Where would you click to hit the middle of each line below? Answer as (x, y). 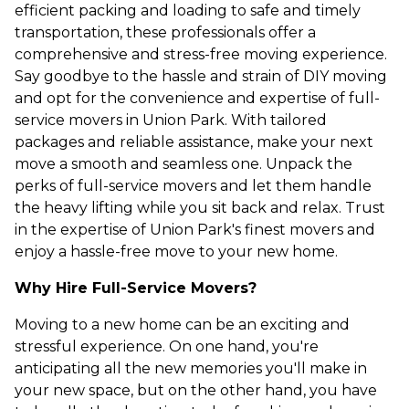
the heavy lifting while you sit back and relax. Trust (200, 208)
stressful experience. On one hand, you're (167, 346)
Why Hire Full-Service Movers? (136, 288)
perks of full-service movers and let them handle (193, 186)
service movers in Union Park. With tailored (171, 120)
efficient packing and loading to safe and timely (188, 10)
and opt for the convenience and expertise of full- (197, 98)
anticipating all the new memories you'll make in (191, 368)
